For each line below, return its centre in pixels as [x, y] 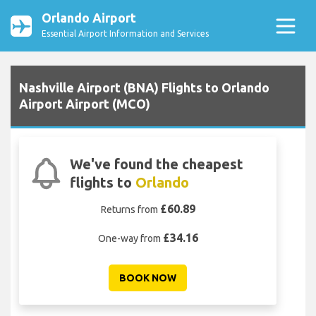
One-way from [130, 239]
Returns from [130, 210]
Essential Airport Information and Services [125, 34]
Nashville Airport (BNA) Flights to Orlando [144, 88]
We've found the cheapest [157, 164]
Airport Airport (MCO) [85, 104]
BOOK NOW [148, 278]
